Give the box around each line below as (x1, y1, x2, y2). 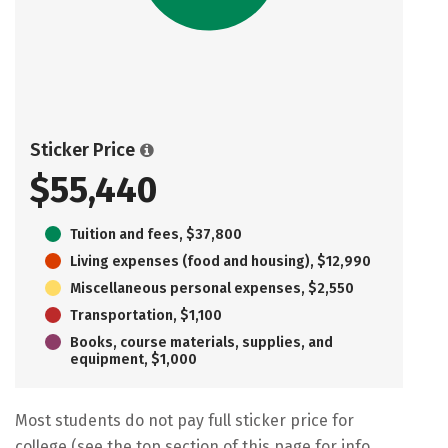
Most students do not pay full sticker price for (15, 410, 354, 430)
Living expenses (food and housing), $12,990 (70, 252, 371, 270)
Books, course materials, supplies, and (70, 333, 333, 351)
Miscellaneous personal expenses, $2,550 (70, 279, 354, 297)
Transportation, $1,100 (70, 306, 222, 324)
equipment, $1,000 (70, 350, 197, 368)
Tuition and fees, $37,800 (70, 225, 242, 243)
